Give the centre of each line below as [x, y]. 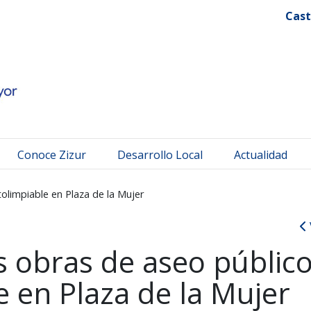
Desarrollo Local [160, 154]
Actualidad [261, 154]
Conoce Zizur [52, 154]
